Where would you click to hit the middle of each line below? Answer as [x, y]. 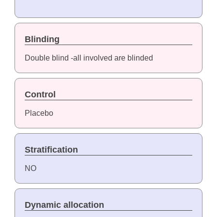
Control [40, 95]
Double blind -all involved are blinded [89, 58]
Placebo [39, 113]
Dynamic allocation [64, 205]
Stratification [51, 150]
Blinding [42, 39]
